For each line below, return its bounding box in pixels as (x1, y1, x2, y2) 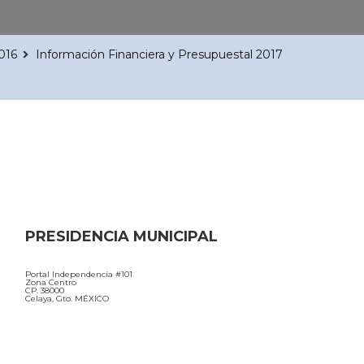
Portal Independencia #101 (25, 268, 132, 279)
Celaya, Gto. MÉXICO (25, 292, 109, 304)
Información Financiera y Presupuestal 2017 (36, 46, 283, 62)
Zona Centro (25, 276, 76, 288)
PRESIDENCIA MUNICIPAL (25, 227, 218, 245)
